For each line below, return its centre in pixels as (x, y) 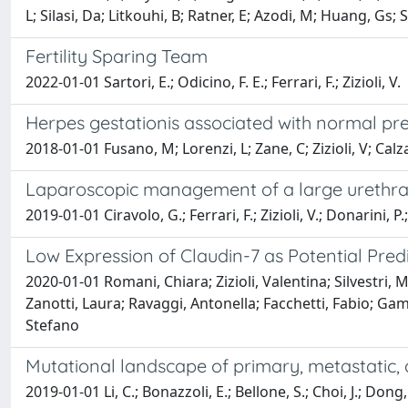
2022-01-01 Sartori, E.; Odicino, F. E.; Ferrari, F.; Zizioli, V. (213, 82)
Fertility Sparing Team (117, 56)
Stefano (52, 325)
